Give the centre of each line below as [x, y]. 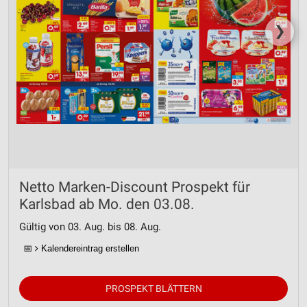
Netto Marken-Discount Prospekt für [135, 187]
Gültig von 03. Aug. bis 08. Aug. [90, 227]
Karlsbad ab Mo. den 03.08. [107, 204]
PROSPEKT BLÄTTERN [153, 288]
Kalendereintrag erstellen [89, 248]
